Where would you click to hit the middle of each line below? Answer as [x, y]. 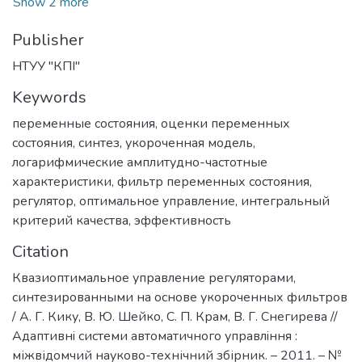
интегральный [285, 202]
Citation [40, 252]
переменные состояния [84, 124]
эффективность [183, 221]
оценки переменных [225, 124]
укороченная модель [189, 143]
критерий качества [70, 221]
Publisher [48, 40]
